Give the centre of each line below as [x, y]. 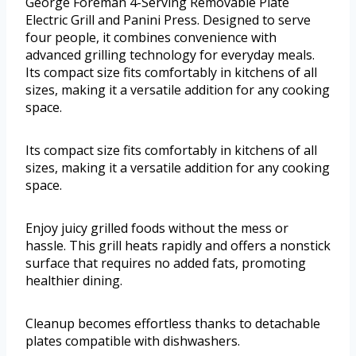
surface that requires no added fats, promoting [166, 263]
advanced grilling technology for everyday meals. [170, 55]
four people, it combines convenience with [151, 38]
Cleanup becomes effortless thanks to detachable [173, 324]
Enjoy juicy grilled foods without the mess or [157, 228]
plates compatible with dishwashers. [133, 341]
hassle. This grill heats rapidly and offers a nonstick [178, 246]
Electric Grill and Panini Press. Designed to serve [168, 20]
